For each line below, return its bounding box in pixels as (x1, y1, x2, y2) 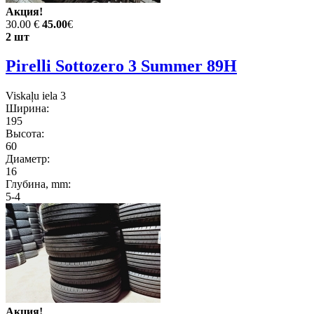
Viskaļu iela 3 (6, 90, 66, 102)
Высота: (6, 128, 44, 140)
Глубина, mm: (6, 178, 71, 191)
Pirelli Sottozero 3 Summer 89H (6, 57, 237, 76)
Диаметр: (6, 153, 50, 165)
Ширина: (6, 102, 49, 115)
